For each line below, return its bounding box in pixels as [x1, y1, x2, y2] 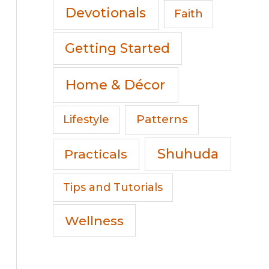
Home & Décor [65, 76, 166, 94]
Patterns [136, 112, 188, 127]
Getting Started [65, 40, 171, 56]
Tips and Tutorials [63, 181, 163, 195]
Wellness [64, 213, 124, 228]
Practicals [64, 146, 128, 162]
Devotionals [65, 4, 146, 21]
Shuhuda [157, 145, 219, 162]
